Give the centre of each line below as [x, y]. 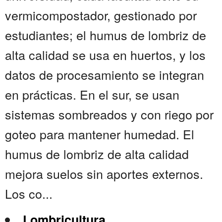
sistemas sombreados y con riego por [109, 114]
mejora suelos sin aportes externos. [104, 174]
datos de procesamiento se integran [105, 75]
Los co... [29, 194]
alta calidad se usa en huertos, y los [105, 55]
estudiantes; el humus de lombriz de [106, 35]
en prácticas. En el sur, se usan [92, 94]
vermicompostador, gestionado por [101, 15]
